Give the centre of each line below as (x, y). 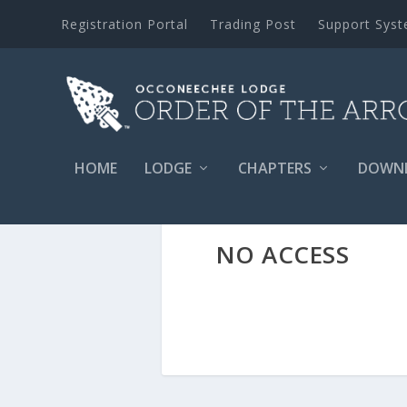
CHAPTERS (275, 168)
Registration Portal (125, 24)
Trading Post (253, 24)
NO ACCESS (282, 255)
